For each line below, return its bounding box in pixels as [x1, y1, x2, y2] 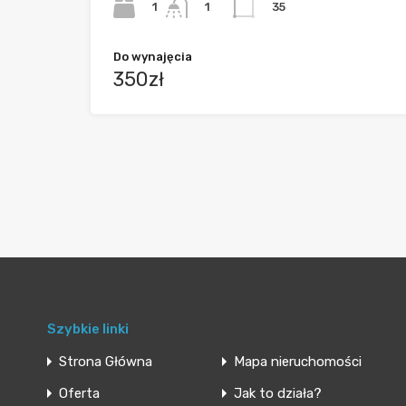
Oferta [59, 385, 100, 402]
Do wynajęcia [113, 50, 192, 64]
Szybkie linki [47, 321, 129, 338]
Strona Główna [59, 353, 152, 371]
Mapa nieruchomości [234, 353, 362, 371]
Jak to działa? [234, 385, 323, 402]
